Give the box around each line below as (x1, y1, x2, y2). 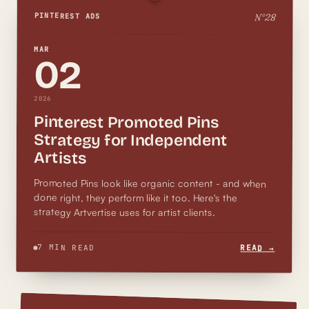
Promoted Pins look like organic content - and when (33, 176, 216, 189)
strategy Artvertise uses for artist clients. (33, 205, 215, 218)
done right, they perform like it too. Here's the (33, 190, 237, 203)
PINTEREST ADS (34, 10, 101, 21)
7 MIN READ (37, 241, 95, 252)
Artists (33, 148, 88, 168)
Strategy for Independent (33, 130, 228, 150)
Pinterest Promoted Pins (34, 112, 219, 132)
